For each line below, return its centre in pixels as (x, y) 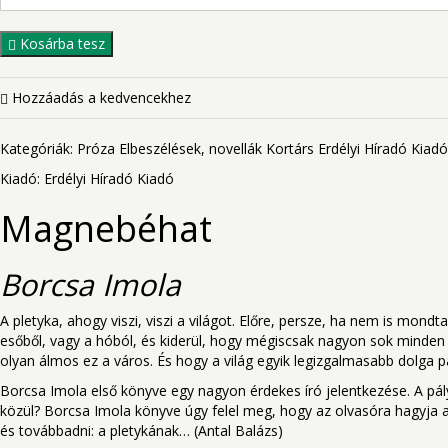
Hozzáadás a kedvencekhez (99, 97)
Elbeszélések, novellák (190, 148)
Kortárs (290, 148)
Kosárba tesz (60, 43)
